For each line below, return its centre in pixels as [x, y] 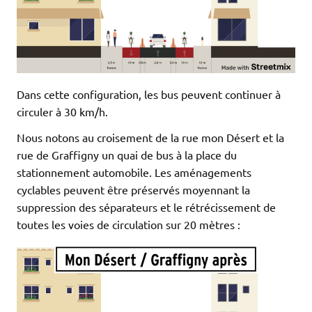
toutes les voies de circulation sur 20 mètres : [128, 225]
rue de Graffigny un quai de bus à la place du [127, 155]
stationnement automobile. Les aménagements [134, 172]
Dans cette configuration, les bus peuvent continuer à [149, 94]
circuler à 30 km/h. [62, 112]
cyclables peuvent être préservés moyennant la [133, 190]
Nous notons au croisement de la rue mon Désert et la [150, 138]
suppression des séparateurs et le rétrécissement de [146, 207]
